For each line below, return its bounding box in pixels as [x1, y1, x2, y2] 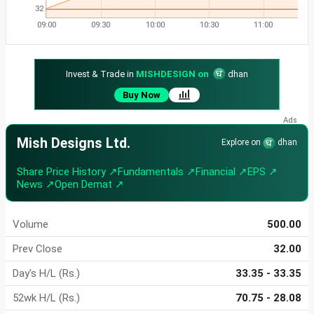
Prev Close [13, 243, 62, 256]
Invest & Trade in [66, 69, 136, 80]
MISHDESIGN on [136, 69, 209, 80]
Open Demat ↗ [55, 178, 124, 191]
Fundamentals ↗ [118, 165, 196, 179]
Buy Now [123, 90, 161, 101]
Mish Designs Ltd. [17, 135, 130, 152]
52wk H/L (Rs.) [13, 292, 80, 305]
